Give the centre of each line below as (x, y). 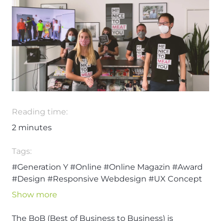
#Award (187, 167)
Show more (35, 195)
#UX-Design (36, 191)
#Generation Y (40, 167)
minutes (34, 128)
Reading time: (40, 112)
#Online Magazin (137, 167)
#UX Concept (175, 179)
